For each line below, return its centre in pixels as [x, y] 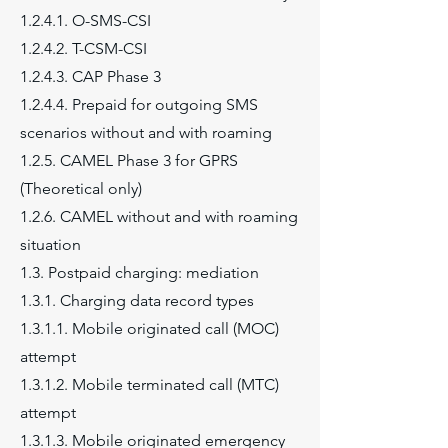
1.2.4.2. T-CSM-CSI [83, 48]
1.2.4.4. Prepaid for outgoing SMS [139, 104]
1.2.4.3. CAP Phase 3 [90, 76]
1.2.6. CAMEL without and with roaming [159, 216]
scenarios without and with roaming [146, 132]
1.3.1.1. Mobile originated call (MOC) [149, 328]
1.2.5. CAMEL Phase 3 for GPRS [129, 160]
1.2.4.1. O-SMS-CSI [85, 20]
